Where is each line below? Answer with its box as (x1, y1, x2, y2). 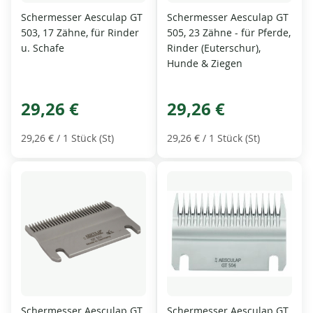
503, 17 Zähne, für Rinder (21, 25, 140, 39)
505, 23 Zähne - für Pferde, (167, 25, 291, 39)
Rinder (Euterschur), (167, 41, 261, 54)
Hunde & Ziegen (167, 56, 242, 70)
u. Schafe (21, 41, 65, 54)
